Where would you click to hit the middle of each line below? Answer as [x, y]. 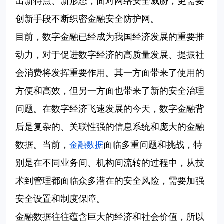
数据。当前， [43, 145]
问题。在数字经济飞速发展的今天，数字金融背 [110, 109]
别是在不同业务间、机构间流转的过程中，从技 [110, 163]
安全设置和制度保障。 [61, 199]
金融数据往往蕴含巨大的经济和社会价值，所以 [110, 217]
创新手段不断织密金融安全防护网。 [88, 19]
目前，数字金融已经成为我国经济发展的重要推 [110, 37]
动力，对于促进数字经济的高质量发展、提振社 [110, 55]
